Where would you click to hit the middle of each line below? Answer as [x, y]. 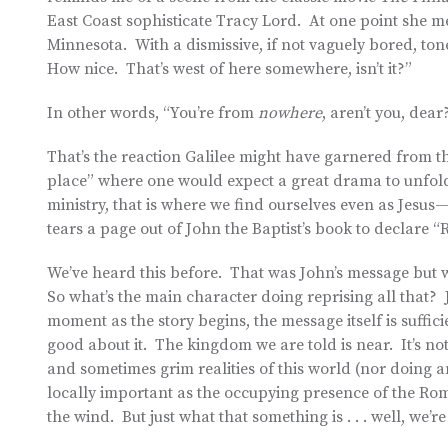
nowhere [290, 113]
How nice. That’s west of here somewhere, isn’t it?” [229, 69]
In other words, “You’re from [152, 113]
